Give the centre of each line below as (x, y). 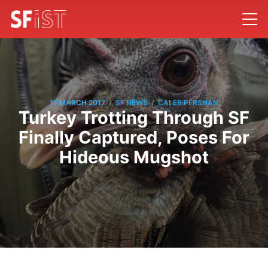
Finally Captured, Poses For (134, 137)
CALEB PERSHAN (188, 103)
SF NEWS (132, 103)
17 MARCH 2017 (77, 103)
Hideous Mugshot (134, 157)
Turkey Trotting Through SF (134, 117)
